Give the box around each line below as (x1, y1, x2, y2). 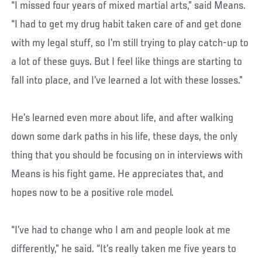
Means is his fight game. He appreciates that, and (11, 168, 224, 180)
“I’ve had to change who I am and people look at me (11, 224, 231, 236)
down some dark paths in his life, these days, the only (11, 130, 238, 143)
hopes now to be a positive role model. (11, 187, 174, 199)
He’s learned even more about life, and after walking (11, 112, 234, 124)
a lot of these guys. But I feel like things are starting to (11, 56, 243, 68)
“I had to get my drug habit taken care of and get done (11, 18, 242, 30)
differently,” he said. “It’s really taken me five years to (11, 243, 237, 255)
